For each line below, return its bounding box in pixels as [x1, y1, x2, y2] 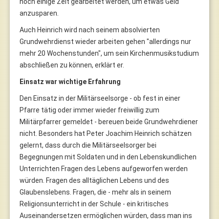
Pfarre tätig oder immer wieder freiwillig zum [20, 106, 159, 114]
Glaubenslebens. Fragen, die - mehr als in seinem [20, 188, 171, 196]
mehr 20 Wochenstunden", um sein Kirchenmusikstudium [20, 49, 199, 57]
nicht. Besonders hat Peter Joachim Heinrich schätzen [20, 129, 192, 137]
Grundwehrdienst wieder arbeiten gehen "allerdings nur [20, 37, 191, 45]
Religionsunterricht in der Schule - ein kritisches [20, 199, 169, 208]
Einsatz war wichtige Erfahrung [20, 77, 121, 86]
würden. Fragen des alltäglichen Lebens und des [20, 176, 169, 184]
